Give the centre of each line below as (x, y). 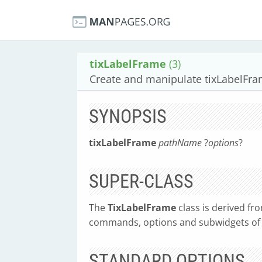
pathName (181, 143)
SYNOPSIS (128, 116)
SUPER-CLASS (141, 181)
